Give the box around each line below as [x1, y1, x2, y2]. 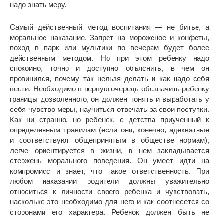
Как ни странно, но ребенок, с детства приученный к [10, 115, 209, 124]
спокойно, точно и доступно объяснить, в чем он [10, 64, 209, 72]
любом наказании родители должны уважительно [10, 176, 209, 185]
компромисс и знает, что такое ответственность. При [10, 166, 209, 175]
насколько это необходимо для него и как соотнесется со [10, 197, 209, 206]
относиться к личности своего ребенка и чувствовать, [10, 187, 209, 196]
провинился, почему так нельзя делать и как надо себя [10, 74, 209, 83]
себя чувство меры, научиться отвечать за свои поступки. [10, 105, 209, 113]
